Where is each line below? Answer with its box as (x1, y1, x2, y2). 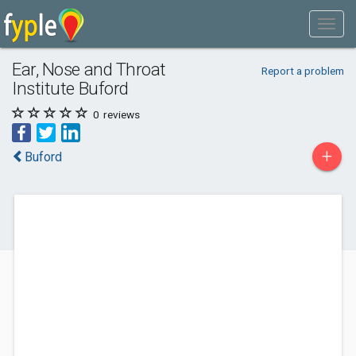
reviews (101, 108, 140, 121)
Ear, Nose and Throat (12, 59, 167, 79)
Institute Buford (12, 78, 129, 99)
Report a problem (261, 64, 344, 77)
